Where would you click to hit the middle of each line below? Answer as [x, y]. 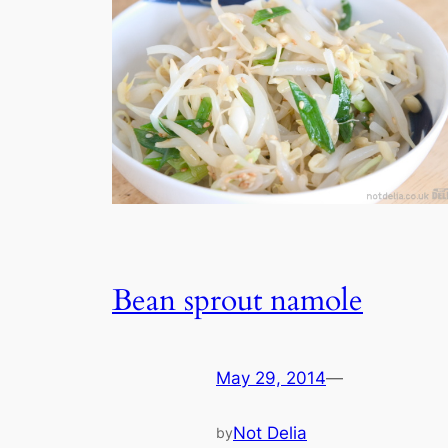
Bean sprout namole [237, 300]
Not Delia [270, 433]
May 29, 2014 [271, 377]
